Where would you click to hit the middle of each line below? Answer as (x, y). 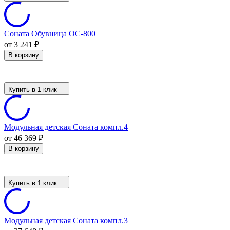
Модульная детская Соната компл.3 (66, 220)
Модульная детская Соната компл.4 (66, 127)
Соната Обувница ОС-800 (50, 33)
